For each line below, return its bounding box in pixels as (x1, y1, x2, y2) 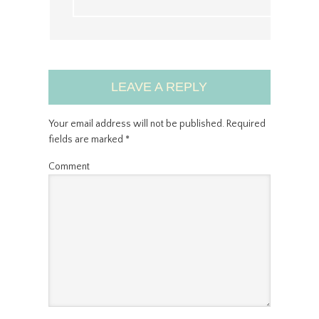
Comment (48, 160, 90, 172)
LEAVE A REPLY (111, 79, 208, 94)
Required (224, 117, 266, 130)
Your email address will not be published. (48, 117, 224, 130)
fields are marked (48, 133, 125, 145)
